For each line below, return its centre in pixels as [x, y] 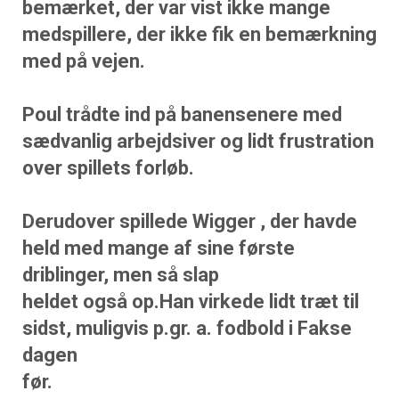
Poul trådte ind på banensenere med [182, 114]
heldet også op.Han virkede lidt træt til [191, 301]
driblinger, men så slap [121, 275]
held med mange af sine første [159, 248]
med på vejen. [84, 61]
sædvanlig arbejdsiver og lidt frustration [198, 141]
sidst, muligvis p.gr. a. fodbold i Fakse [187, 328]
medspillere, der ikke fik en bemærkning [199, 34]
